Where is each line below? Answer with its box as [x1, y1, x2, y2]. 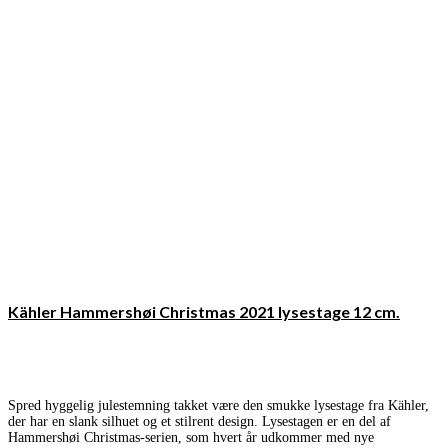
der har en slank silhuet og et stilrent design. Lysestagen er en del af [8, 414, 391, 430]
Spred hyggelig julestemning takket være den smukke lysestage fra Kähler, [8, 398, 429, 414]
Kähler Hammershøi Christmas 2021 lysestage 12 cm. [8, 301, 400, 321]
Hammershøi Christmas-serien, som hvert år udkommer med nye [8, 430, 374, 446]
